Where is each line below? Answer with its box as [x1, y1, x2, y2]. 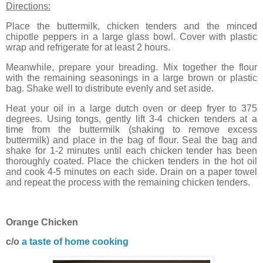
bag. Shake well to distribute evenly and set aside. [6, 83, 214, 94]
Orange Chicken [6, 217, 78, 227]
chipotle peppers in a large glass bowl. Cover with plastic [6, 32, 257, 42]
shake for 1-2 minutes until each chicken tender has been [6, 145, 257, 156]
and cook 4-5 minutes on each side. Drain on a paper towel [6, 166, 257, 177]
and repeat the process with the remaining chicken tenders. [6, 177, 250, 187]
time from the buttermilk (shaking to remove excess [6, 124, 257, 134]
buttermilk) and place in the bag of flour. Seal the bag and [6, 134, 257, 145]
